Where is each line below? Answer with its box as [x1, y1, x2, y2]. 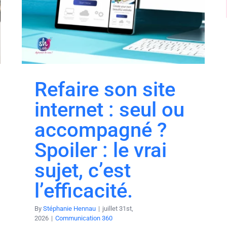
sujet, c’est [34, 158, 131, 182]
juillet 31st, [102, 204, 133, 212]
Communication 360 [55, 214, 112, 222]
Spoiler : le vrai [34, 138, 167, 162]
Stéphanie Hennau [43, 204, 96, 212]
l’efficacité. [34, 178, 133, 203]
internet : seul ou [34, 97, 184, 122]
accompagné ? [34, 118, 167, 142]
